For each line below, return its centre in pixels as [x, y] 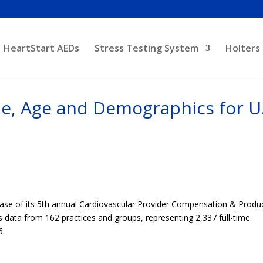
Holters [243, 48]
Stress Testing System [146, 48]
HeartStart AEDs [41, 48]
